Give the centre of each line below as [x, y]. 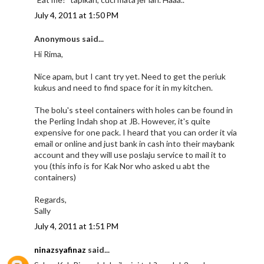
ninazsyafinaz [60, 249]
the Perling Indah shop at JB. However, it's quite [123, 121]
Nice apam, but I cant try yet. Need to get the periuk [130, 76]
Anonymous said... [69, 38]
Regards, [51, 199]
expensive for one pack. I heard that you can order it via [136, 132]
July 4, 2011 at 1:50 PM [77, 15]
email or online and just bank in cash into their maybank [135, 143]
